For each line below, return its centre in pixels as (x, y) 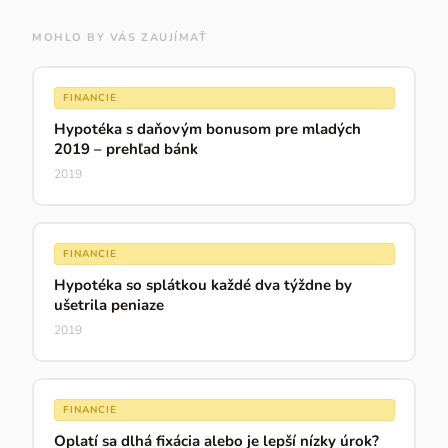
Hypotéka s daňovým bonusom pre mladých (207, 129)
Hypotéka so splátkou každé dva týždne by (202, 285)
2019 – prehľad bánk (125, 149)
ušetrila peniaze (108, 305)
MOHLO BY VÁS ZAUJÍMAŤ (120, 37)
